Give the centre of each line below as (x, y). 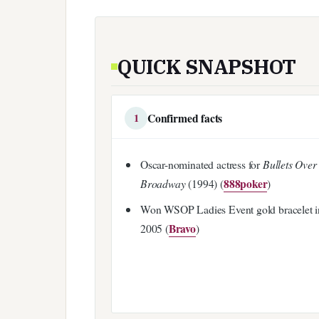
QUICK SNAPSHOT (207, 66)
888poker (245, 184)
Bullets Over (289, 164)
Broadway (163, 184)
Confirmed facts (185, 117)
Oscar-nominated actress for (201, 164)
